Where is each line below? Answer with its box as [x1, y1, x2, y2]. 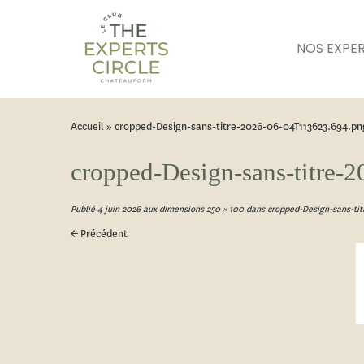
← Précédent [71, 227, 128, 240]
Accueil [71, 119, 104, 133]
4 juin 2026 [97, 203, 141, 215]
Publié [71, 203, 95, 215]
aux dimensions [141, 203, 204, 215]
